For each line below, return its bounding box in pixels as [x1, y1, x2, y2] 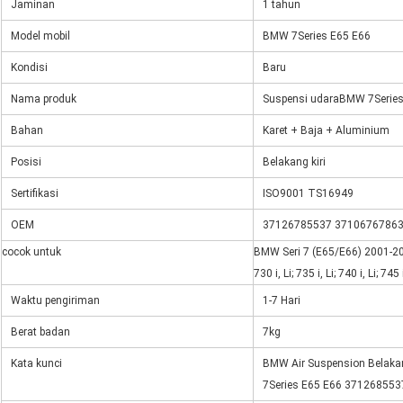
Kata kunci [11, 357, 62, 371]
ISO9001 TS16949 [263, 187, 354, 201]
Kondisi [11, 61, 48, 75]
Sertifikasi [11, 187, 58, 201]
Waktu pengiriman [11, 294, 100, 308]
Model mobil [11, 30, 70, 43]
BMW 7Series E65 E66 [263, 30, 371, 43]
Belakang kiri [263, 156, 326, 169]
